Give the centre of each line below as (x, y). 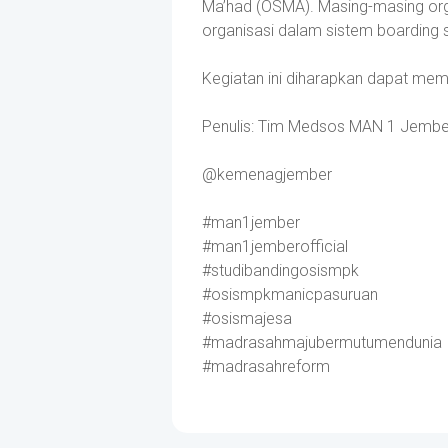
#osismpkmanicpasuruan (290, 294)
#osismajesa (247, 318)
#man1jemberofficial (275, 246)
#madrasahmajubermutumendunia (322, 342)
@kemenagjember (267, 174)
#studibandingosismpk (280, 270)
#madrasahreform (266, 366)
